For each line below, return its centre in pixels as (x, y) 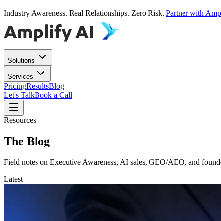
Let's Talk (19, 95)
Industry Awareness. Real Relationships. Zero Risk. (84, 13)
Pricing (15, 86)
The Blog (27, 141)
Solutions (21, 60)
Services (20, 77)
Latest (13, 179)
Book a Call (53, 95)
